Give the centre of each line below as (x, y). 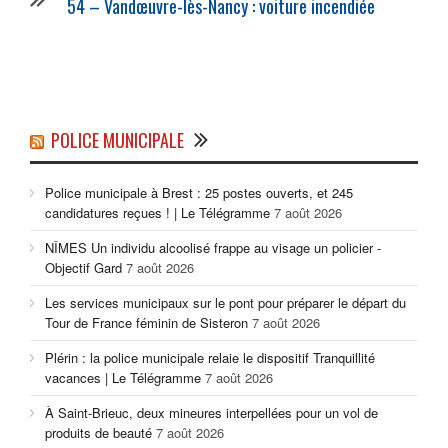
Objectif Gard (83, 268)
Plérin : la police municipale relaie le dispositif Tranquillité (210, 358)
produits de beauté (98, 433)
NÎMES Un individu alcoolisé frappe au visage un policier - (213, 248)
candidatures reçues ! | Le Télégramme (157, 213)
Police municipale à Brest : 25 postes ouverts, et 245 (199, 193)
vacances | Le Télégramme (123, 378)
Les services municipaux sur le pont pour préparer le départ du (225, 303)
